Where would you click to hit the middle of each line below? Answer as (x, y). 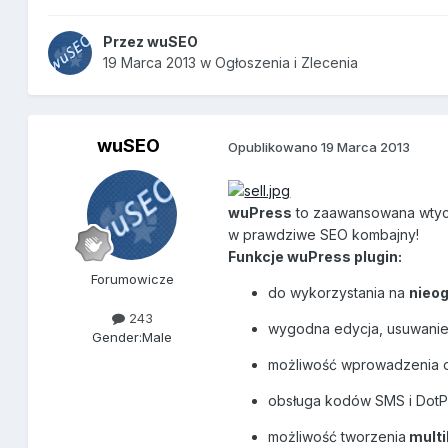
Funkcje (258, 257)
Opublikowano (275, 146)
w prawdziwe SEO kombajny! (324, 235)
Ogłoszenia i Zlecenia (287, 63)
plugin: (378, 257)
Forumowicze (132, 279)
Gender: (117, 337)
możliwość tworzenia (337, 437)
